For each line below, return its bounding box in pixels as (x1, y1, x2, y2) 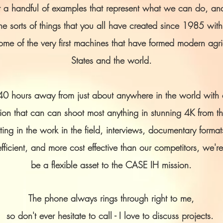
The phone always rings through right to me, (28, 192, 194, 204)
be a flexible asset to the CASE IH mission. (31, 159, 192, 171)
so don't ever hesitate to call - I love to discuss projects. (6, 210, 217, 222)
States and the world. (71, 54, 152, 66)
